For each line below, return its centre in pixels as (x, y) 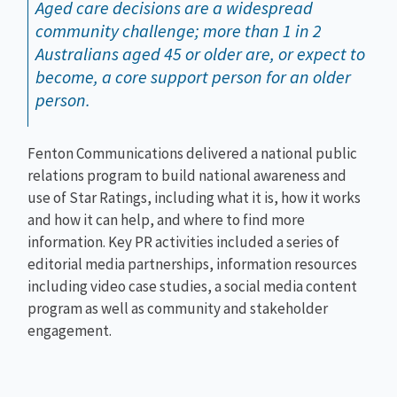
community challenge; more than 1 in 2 (179, 31)
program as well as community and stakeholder (178, 308)
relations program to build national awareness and (187, 175)
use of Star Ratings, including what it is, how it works (195, 197)
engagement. (70, 330)
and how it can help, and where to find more (167, 219)
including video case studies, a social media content (193, 286)
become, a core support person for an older (194, 77)
